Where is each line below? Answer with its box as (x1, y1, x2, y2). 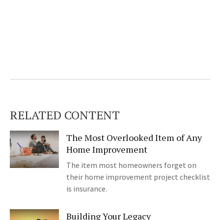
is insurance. (66, 184, 107, 194)
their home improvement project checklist (66, 172, 210, 182)
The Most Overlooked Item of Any (66, 132, 202, 144)
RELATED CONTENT (10, 107, 120, 123)
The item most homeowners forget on (66, 160, 196, 170)
